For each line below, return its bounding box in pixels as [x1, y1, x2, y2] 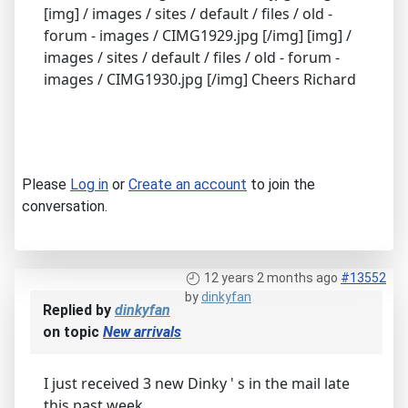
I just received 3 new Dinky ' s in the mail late [44, 372, 350, 393]
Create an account [128, 175, 247, 193]
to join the [247, 175, 315, 193]
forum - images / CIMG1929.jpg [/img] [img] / [44, 25, 352, 46]
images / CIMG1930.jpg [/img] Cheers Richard [44, 68, 356, 89]
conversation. [22, 197, 107, 215]
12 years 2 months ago [204, 270, 338, 285]
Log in [70, 175, 108, 193]
